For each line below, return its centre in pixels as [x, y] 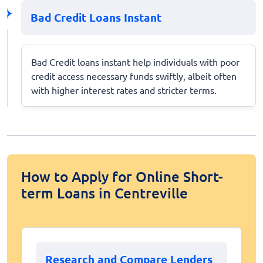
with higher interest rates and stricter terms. [124, 90]
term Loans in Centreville [104, 193]
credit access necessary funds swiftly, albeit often [134, 75]
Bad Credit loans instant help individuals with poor [135, 61]
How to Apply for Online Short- [122, 176]
